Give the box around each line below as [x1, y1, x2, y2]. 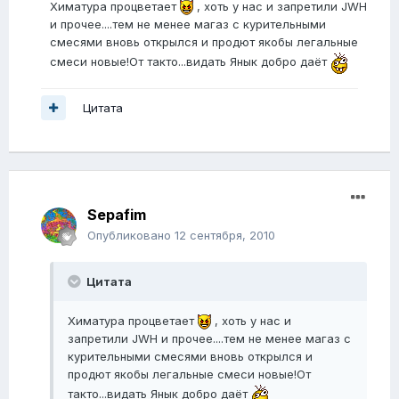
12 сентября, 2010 [175, 228, 275, 243]
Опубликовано [87, 228, 175, 243]
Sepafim [87, 206, 146, 224]
